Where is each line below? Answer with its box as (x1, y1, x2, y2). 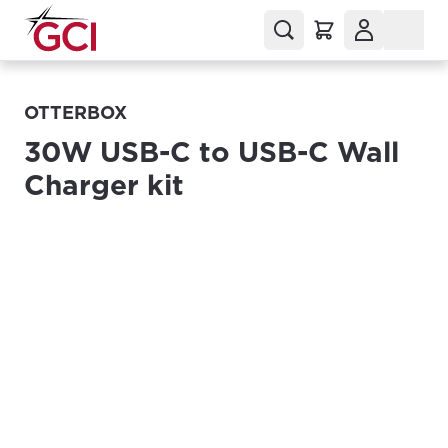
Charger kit (24, 168, 184, 202)
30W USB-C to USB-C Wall (24, 135, 399, 169)
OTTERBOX (24, 102, 127, 123)
